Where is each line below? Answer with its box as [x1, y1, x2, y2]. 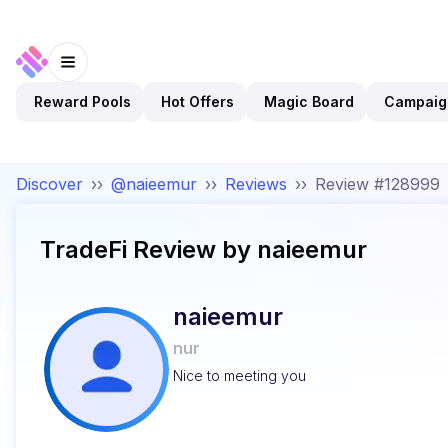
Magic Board [264, 92, 354, 110]
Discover [16, 174, 83, 194]
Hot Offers [161, 92, 234, 110]
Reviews [225, 174, 287, 194]
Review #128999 [315, 174, 440, 194]
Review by [127, 235, 251, 264]
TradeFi [40, 235, 127, 264]
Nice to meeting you [173, 367, 306, 384]
